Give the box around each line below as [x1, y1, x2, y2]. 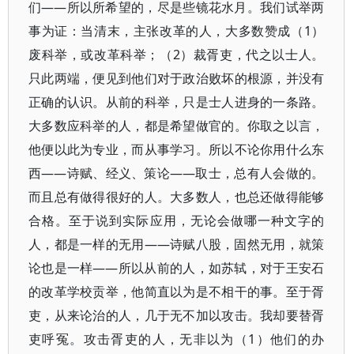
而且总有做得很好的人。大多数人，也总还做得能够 [28, 188, 325, 205]
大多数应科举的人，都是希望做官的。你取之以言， [28, 117, 325, 134]
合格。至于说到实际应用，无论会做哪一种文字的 [28, 212, 325, 229]
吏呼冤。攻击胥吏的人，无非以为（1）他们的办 [28, 330, 325, 348]
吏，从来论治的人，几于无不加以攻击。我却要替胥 [28, 307, 325, 324]
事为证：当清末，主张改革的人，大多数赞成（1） [28, 22, 325, 40]
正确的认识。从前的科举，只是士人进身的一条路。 [28, 93, 325, 111]
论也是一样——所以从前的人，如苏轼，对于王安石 [28, 259, 325, 277]
